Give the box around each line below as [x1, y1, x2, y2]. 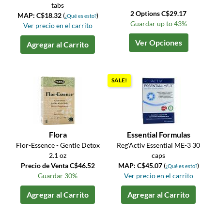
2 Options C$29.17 [130, 9, 187, 18]
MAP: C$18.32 [17, 11, 63, 20]
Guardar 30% [38, 171, 78, 180]
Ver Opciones [135, 38, 182, 47]
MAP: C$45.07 [118, 161, 164, 170]
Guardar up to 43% [130, 19, 187, 28]
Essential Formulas [126, 130, 190, 139]
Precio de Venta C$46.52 [20, 161, 95, 170]
